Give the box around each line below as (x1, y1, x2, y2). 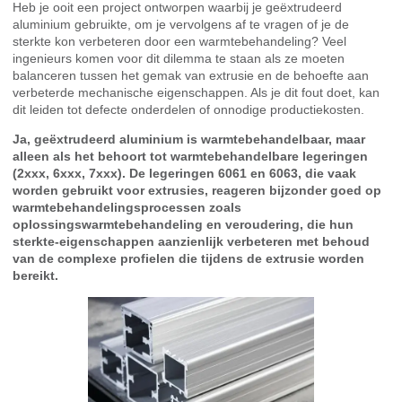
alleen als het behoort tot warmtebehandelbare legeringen (13, 148, 368, 163)
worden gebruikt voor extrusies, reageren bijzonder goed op (13, 182, 381, 197)
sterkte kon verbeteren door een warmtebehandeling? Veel (13, 33, 346, 48)
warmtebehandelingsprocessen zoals (13, 199, 241, 214)
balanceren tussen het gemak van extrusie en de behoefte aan (13, 67, 369, 83)
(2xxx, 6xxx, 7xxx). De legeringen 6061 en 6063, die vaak (13, 165, 356, 180)
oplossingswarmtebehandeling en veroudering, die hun (13, 216, 354, 232)
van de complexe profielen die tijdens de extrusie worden (13, 250, 364, 266)
